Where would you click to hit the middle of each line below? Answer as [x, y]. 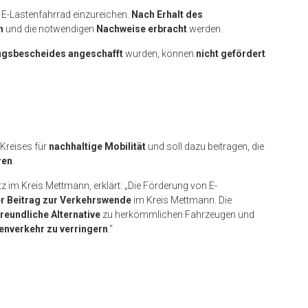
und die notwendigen [50, 29]
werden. [205, 29]
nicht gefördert [231, 53]
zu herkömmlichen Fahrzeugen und [177, 214]
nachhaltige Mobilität [97, 146]
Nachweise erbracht [142, 29]
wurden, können [159, 53]
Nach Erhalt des [167, 14]
